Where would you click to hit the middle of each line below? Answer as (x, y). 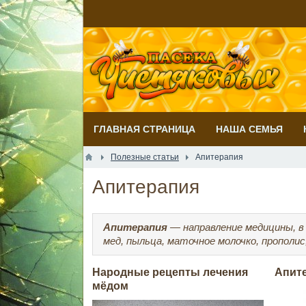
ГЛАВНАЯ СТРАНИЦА (144, 129)
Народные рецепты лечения (170, 272)
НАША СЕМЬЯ (249, 129)
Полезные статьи (145, 157)
